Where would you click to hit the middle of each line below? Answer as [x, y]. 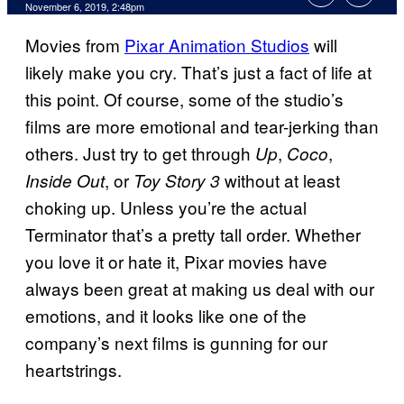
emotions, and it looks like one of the [166, 316]
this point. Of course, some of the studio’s [184, 99]
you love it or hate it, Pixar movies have [176, 262]
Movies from [75, 45]
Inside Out [65, 181]
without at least [280, 180]
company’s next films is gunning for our [176, 343]
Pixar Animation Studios [217, 45]
